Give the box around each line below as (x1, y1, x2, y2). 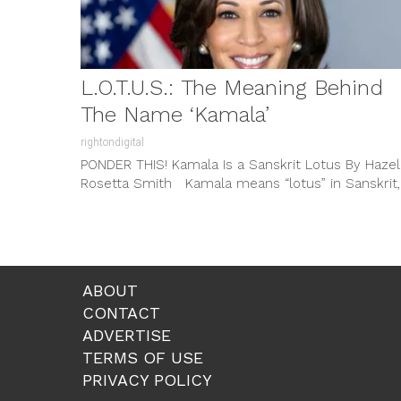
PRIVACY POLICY (82, 370, 212, 389)
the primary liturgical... (81, 193, 220, 210)
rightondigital (81, 135, 144, 149)
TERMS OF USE (82, 347, 203, 367)
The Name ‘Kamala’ (81, 101, 269, 127)
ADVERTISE (82, 325, 171, 345)
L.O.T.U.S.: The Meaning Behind (81, 74, 383, 100)
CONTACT (82, 303, 160, 322)
